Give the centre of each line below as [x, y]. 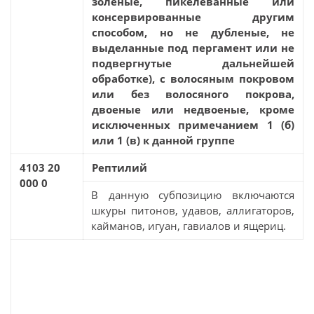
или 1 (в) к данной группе [163, 140]
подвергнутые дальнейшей [193, 63]
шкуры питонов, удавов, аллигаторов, [193, 210]
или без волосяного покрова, [193, 94]
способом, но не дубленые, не [193, 32]
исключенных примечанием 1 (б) [193, 125]
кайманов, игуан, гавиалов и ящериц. [189, 226]
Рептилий [120, 168]
